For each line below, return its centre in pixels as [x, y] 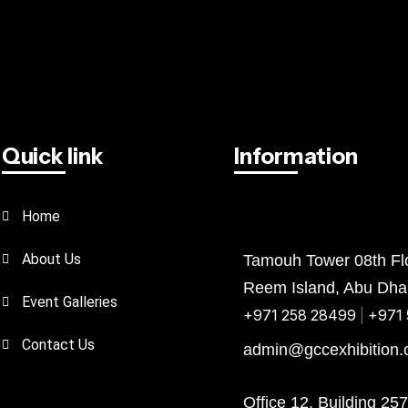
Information [296, 156]
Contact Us [59, 345]
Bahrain [332, 217]
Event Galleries [70, 302]
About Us [52, 259]
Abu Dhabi [269, 217]
